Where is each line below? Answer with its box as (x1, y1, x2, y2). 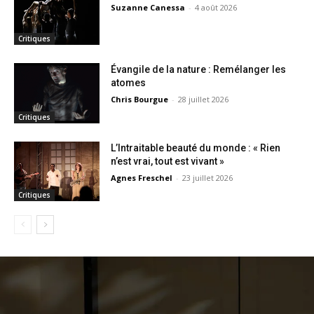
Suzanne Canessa (111, 2, 186, 13)
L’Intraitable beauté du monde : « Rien (111, 142, 281, 153)
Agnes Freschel (111, 172, 173, 183)
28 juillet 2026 (178, 93, 229, 104)
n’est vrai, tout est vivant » (111, 155, 225, 167)
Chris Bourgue (111, 93, 169, 104)
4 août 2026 (195, 2, 238, 13)
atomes (111, 76, 146, 88)
